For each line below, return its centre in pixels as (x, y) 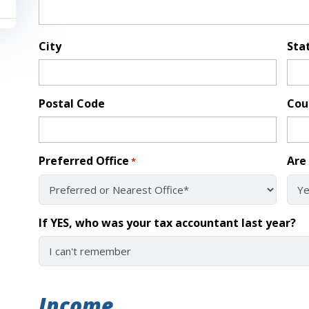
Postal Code (71, 103)
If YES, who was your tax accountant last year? (167, 222)
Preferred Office (83, 160)
